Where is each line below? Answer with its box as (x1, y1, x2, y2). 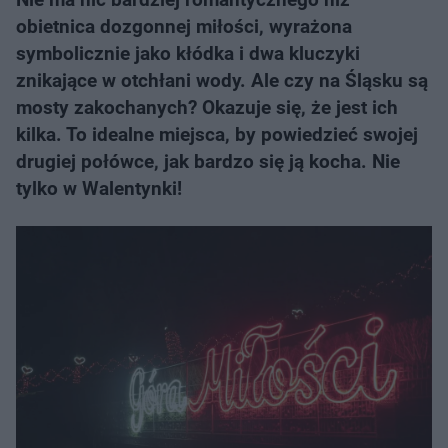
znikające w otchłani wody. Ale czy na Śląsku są (16, 69, 428, 92)
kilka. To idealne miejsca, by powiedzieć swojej (16, 123, 418, 146)
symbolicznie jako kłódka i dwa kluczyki (16, 42, 360, 65)
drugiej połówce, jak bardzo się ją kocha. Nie (16, 150, 400, 173)
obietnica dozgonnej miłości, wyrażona (16, 15, 352, 38)
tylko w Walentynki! (16, 177, 182, 200)
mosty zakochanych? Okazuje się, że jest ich (16, 96, 398, 119)
